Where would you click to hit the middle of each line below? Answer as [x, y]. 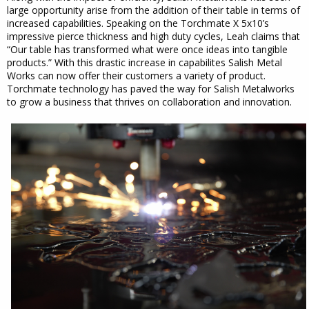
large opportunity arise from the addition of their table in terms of [153, 10]
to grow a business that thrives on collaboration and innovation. [149, 101]
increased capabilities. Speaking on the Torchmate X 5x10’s [138, 23]
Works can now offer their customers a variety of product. [136, 75]
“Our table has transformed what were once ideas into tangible [147, 49]
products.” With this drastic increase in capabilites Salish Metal [144, 62]
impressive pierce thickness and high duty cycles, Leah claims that [153, 36]
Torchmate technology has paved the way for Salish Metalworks [151, 88]
